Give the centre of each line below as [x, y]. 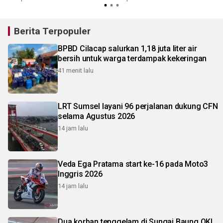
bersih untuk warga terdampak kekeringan [132, 58]
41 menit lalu [76, 70]
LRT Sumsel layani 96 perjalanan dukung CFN [138, 106]
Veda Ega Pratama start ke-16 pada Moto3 [133, 164]
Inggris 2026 [80, 174]
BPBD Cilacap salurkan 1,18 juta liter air [127, 48]
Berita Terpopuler [52, 31]
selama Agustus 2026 [97, 116]
